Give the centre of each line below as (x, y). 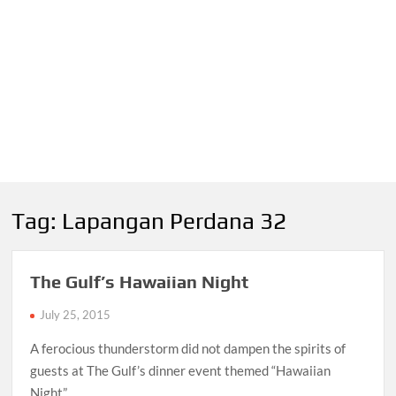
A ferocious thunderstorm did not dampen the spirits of (188, 349)
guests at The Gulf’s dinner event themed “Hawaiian (181, 371)
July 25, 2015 (76, 315)
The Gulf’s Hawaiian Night (140, 282)
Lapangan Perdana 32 (175, 221)
